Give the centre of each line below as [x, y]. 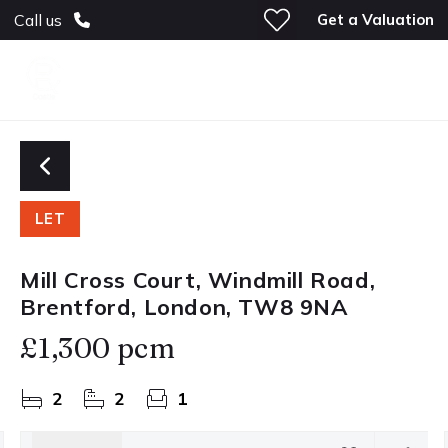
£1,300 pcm [97, 348]
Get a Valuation [375, 19]
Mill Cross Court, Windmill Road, [198, 280]
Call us [38, 20]
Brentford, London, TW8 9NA [184, 307]
